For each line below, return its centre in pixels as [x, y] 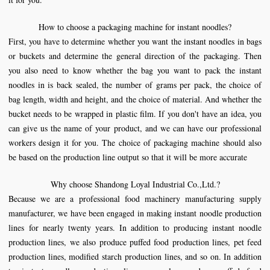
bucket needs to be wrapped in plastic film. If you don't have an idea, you [135, 114]
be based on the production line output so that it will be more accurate [128, 157]
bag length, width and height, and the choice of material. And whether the [135, 99]
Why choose [72, 184]
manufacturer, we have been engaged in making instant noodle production [135, 213]
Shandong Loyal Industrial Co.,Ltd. [155, 184]
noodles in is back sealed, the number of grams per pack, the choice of [135, 85]
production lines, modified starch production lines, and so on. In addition [135, 256]
